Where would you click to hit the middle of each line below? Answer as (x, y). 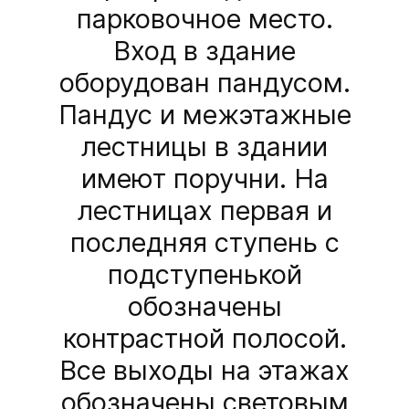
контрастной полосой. (204, 339)
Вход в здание (204, 51)
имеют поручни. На (204, 179)
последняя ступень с (204, 243)
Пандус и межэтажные (204, 115)
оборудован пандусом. (204, 83)
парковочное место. (204, 19)
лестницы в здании (204, 147)
